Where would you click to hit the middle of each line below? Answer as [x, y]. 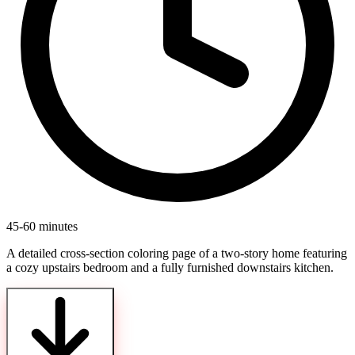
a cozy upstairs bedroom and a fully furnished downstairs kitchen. [170, 268]
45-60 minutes [42, 227]
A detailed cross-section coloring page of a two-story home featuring [177, 254]
